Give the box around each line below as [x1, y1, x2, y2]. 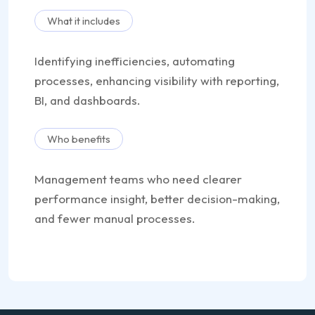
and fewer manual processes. [34, 211, 195, 226]
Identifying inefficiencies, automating [34, 53, 235, 68]
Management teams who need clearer [34, 172, 242, 186]
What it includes [47, 14, 120, 27]
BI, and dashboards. [34, 93, 141, 108]
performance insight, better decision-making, [34, 191, 280, 206]
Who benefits [47, 132, 110, 146]
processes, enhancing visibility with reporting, [34, 73, 279, 88]
